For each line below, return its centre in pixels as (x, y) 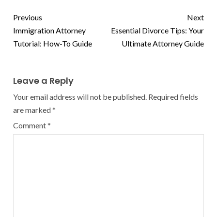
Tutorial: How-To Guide (53, 44)
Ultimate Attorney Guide (163, 44)
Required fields (173, 97)
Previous (28, 17)
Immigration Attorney (49, 31)
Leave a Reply (43, 81)
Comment (30, 125)
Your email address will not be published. (80, 97)
